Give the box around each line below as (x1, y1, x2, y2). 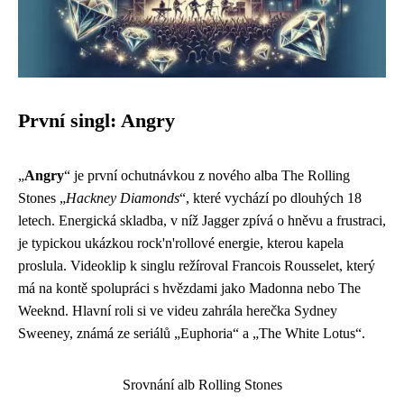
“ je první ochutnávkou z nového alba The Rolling (64, 168, 350, 184)
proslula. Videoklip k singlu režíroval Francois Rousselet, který (18, 258, 375, 274)
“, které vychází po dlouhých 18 (179, 190, 362, 207)
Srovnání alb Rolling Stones (122, 377, 282, 393)
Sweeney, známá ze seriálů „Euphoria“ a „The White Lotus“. (18, 326, 365, 342)
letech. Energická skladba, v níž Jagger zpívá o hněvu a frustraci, (18, 213, 386, 229)
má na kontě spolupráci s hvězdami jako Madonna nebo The (18, 280, 361, 297)
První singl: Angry (18, 110, 175, 133)
